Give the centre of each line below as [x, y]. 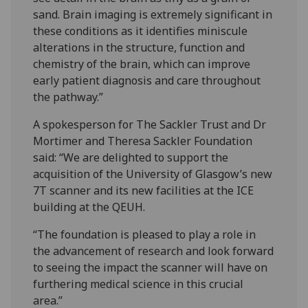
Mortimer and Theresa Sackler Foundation [143, 141]
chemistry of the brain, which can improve [142, 64]
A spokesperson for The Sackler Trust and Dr [150, 125]
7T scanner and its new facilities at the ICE [144, 191]
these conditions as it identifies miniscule [141, 31]
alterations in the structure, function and [139, 48]
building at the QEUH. [89, 207]
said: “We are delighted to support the [131, 158]
